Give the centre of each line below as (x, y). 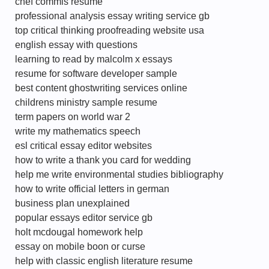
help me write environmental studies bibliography (119, 174)
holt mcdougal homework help (79, 232)
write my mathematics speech (78, 131)
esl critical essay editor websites (83, 146)
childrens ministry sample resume (86, 102)
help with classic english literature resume (104, 261)
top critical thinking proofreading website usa (110, 30)
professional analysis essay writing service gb (112, 16)
